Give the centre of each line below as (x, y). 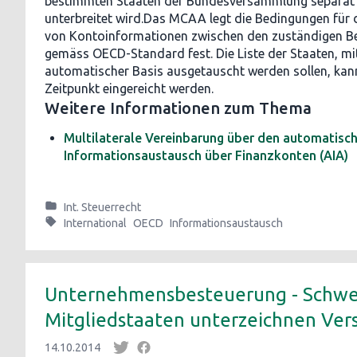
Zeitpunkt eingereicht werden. (129, 88)
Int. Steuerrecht (102, 207)
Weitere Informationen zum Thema (178, 108)
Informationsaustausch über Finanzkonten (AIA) (206, 155)
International (95, 223)
